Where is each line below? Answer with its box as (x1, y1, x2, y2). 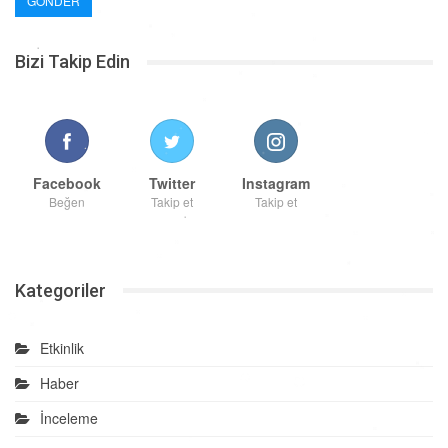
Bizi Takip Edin (15, 51, 130, 73)
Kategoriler (15, 279, 106, 301)
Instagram (242, 172, 311, 193)
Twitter (148, 172, 195, 193)
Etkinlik (40, 338, 84, 359)
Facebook (33, 172, 102, 193)
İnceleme (40, 408, 98, 429)
